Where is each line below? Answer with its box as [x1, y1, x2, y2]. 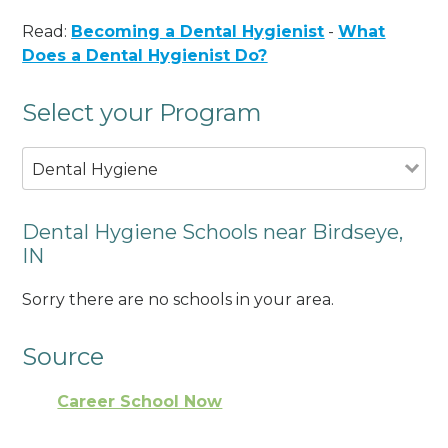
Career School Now [57, 392, 223, 412]
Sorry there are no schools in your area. [22, 289, 335, 309]
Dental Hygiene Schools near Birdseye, [22, 219, 404, 244]
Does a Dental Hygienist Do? [22, 45, 268, 65]
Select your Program [22, 97, 263, 127]
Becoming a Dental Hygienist [71, 21, 325, 41]
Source [22, 341, 105, 371]
